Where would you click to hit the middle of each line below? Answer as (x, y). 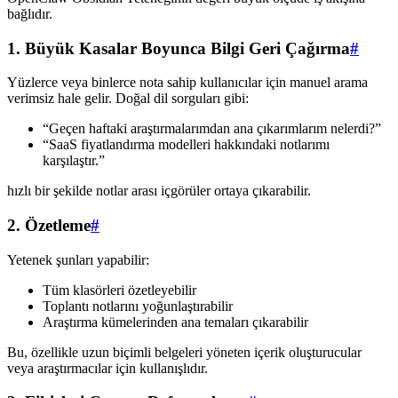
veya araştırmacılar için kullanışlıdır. (107, 368)
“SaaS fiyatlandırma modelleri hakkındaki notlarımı (186, 145)
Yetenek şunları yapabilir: (78, 259)
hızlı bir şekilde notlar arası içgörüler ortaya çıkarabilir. (159, 191)
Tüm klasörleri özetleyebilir (119, 290)
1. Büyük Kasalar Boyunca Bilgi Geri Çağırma (179, 48)
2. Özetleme (49, 225)
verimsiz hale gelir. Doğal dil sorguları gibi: (128, 99)
